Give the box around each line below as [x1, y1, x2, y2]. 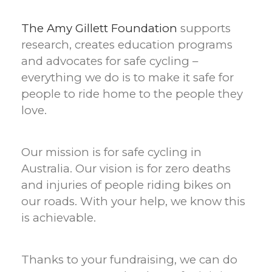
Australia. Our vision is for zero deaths [21, 161, 231, 175]
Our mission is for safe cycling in [21, 145, 202, 159]
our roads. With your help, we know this [21, 194, 245, 208]
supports [177, 21, 231, 35]
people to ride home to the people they [21, 87, 243, 101]
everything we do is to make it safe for [21, 70, 234, 84]
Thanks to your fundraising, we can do [21, 253, 237, 267]
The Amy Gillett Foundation [21, 21, 177, 35]
